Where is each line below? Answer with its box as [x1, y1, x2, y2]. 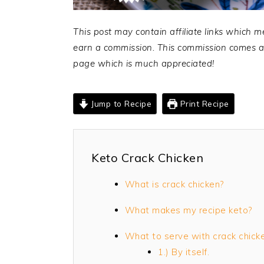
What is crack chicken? [124, 178, 224, 190]
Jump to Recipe [88, 98, 152, 108]
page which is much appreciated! [73, 57, 214, 69]
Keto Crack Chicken [91, 150, 203, 165]
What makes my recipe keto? [124, 204, 252, 216]
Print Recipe [177, 98, 229, 108]
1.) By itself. [158, 246, 209, 258]
